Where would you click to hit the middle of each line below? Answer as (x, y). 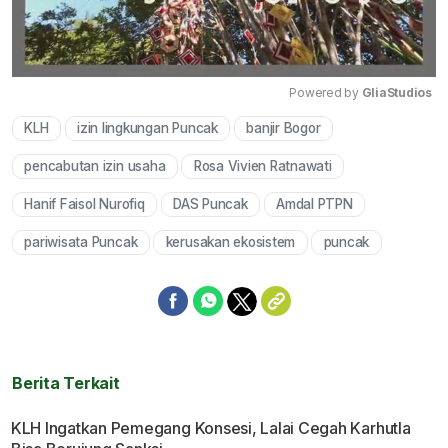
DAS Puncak (210, 204)
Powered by (325, 93)
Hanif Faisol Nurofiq (84, 204)
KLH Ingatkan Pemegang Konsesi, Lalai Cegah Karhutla (210, 428)
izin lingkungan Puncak (147, 128)
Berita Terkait (66, 383)
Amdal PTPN (314, 204)
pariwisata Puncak (81, 242)
